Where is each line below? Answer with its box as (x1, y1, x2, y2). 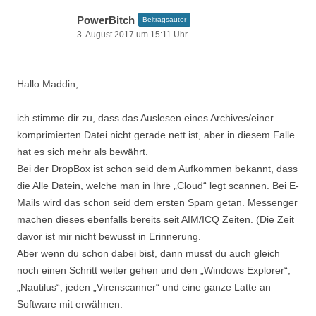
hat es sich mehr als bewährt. (17, 146, 148, 157)
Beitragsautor (142, 16, 186, 23)
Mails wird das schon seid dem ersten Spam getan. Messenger (17, 197, 298, 208)
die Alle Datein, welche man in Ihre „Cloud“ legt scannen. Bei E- (17, 180, 299, 191)
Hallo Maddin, (17, 78, 78, 90)
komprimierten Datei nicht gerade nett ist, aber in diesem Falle (17, 129, 295, 140)
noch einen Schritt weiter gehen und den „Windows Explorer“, (17, 265, 291, 276)
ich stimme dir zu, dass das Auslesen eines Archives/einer (17, 112, 274, 123)
